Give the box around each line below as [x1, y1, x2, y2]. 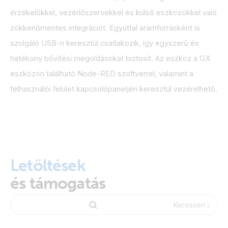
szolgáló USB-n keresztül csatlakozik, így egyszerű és [10, 39, 199, 48]
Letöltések [10, 156, 85, 175]
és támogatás [10, 174, 106, 193]
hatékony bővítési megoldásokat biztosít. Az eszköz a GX [10, 54, 210, 63]
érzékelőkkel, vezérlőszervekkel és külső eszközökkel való [10, 8, 217, 17]
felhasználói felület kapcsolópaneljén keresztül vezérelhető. [10, 84, 217, 94]
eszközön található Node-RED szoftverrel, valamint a [10, 69, 193, 78]
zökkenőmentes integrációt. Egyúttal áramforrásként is [10, 23, 200, 33]
